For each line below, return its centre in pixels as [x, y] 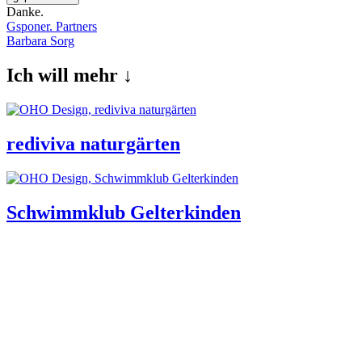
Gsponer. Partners [52, 27]
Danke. [25, 12]
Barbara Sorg [40, 41]
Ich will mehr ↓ [69, 76]
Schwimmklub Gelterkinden [124, 212]
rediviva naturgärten [93, 144]
